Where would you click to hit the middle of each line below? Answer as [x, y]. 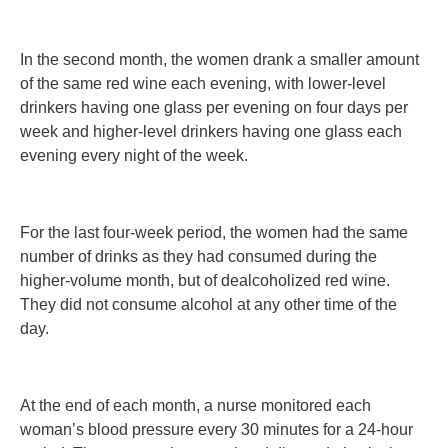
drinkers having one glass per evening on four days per [214, 108]
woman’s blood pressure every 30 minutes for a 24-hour [216, 429]
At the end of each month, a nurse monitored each [195, 405]
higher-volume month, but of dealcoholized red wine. [205, 281]
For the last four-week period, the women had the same [214, 233]
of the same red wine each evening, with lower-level [203, 84]
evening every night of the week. [134, 156]
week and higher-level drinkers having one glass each [211, 132]
